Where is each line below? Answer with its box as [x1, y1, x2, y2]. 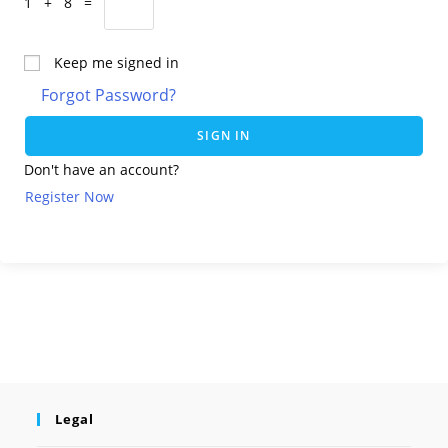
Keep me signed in [54, 53, 179, 72]
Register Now [25, 186, 114, 206]
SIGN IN [197, 127, 251, 144]
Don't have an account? [24, 160, 179, 179]
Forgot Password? [41, 84, 176, 106]
